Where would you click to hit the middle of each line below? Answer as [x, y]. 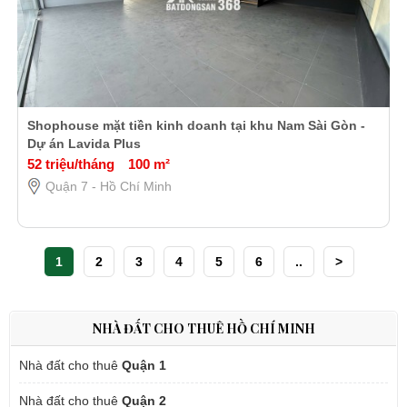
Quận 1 [144, 366]
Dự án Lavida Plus [84, 144]
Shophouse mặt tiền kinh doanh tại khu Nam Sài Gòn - [196, 126]
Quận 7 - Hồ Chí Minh [108, 187]
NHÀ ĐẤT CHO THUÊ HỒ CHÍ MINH [203, 329]
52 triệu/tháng [70, 164]
